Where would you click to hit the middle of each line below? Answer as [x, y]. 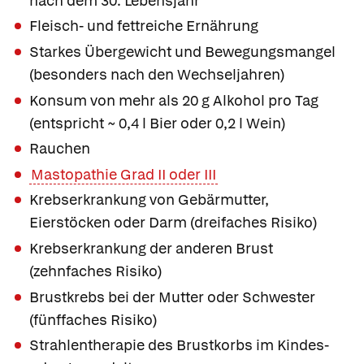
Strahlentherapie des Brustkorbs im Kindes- [179, 345]
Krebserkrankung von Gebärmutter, [149, 200]
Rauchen [60, 149]
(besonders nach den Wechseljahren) [157, 75]
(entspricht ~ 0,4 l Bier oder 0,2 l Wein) [157, 123]
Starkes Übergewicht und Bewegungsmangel [182, 52]
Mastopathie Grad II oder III [123, 174]
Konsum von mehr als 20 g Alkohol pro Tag [174, 100]
